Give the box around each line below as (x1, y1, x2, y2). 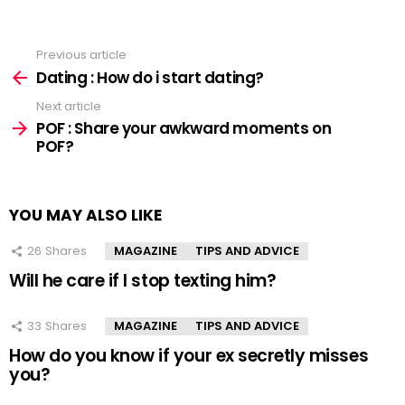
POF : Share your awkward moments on (36, 118, 332, 140)
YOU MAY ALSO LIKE (9, 204, 162, 227)
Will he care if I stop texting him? (9, 268, 277, 294)
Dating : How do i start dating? (36, 66, 264, 89)
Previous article (36, 46, 127, 64)
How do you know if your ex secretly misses (9, 344, 369, 369)
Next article (36, 97, 101, 115)
